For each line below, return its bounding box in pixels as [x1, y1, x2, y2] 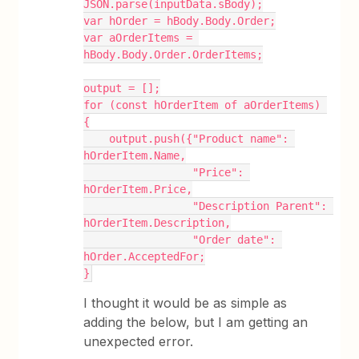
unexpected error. [83, 333, 194, 349]
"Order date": [83, 233, 193, 246]
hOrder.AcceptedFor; [83, 250, 206, 263]
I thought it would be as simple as [83, 295, 288, 311]
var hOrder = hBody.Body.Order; [83, 14, 276, 27]
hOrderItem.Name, [83, 149, 187, 162]
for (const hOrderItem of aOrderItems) [83, 99, 321, 111]
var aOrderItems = [83, 31, 193, 44]
